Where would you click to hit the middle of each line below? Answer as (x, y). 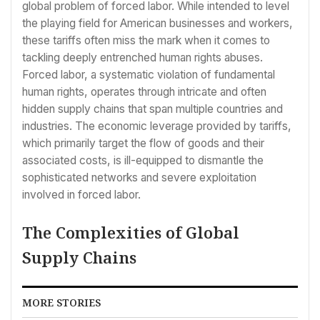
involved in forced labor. (81, 194)
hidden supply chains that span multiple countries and (152, 109)
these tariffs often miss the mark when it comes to (146, 40)
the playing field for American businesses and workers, (157, 23)
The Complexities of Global (131, 232)
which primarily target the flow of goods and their (143, 143)
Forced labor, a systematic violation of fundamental (149, 74)
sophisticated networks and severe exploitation (139, 177)
